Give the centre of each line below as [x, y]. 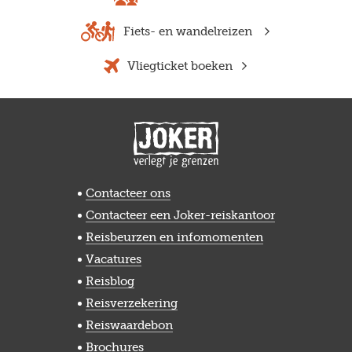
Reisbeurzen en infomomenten [174, 237]
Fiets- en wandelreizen [189, 31]
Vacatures [113, 259]
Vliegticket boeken [180, 66]
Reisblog [110, 281]
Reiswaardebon [129, 325]
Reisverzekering [131, 303]
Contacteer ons [128, 193]
